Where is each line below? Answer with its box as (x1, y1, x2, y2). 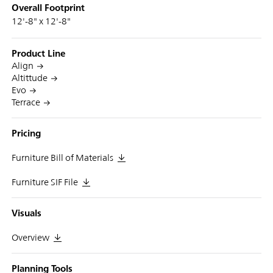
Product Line (11, 47, 65, 59)
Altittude (11, 72, 48, 83)
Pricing (11, 127, 41, 139)
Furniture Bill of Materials (11, 152, 113, 163)
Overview (11, 232, 49, 243)
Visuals (11, 207, 41, 219)
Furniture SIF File (11, 176, 78, 187)
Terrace (11, 96, 40, 107)
